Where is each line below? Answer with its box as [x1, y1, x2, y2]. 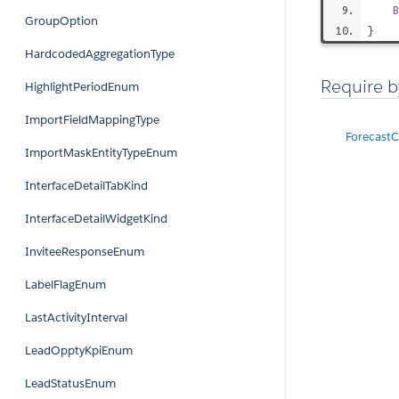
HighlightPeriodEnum [25, 79, 139, 94]
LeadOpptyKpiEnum [25, 343, 133, 358]
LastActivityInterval [25, 310, 127, 325]
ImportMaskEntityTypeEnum [25, 145, 177, 160]
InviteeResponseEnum [25, 244, 144, 259]
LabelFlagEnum [25, 277, 106, 292]
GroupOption [25, 13, 98, 28]
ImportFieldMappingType [25, 112, 159, 127]
